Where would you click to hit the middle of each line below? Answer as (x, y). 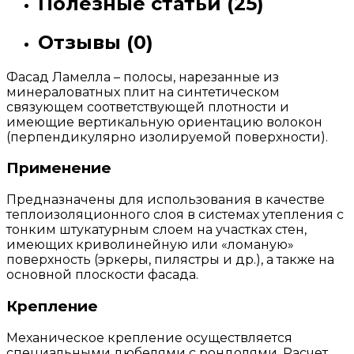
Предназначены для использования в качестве (166, 200)
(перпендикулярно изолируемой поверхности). (167, 137)
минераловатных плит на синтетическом (143, 92)
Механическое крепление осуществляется (149, 337)
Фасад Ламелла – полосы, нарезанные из (143, 77)
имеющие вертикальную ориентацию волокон (164, 122)
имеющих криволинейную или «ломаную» (150, 245)
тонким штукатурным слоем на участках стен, (156, 230)
